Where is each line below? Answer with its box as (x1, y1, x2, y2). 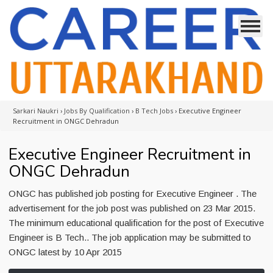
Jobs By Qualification (64, 106, 130, 115)
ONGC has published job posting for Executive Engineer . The (9, 188, 257, 199)
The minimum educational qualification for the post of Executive (9, 218, 264, 228)
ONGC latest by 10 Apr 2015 (9, 247, 122, 257)
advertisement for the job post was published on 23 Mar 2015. (9, 203, 255, 213)
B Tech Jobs (135, 106, 173, 115)
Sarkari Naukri (13, 106, 58, 115)
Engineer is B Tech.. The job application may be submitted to (9, 232, 251, 243)
